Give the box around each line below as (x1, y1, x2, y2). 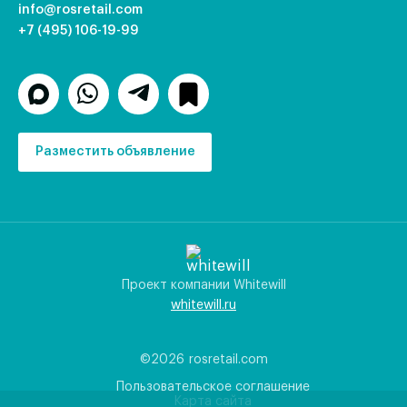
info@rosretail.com (18, 3, 143, 16)
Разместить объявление (35, 144, 195, 158)
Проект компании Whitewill (121, 278, 286, 292)
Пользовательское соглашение (115, 380, 310, 393)
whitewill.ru (171, 298, 236, 312)
